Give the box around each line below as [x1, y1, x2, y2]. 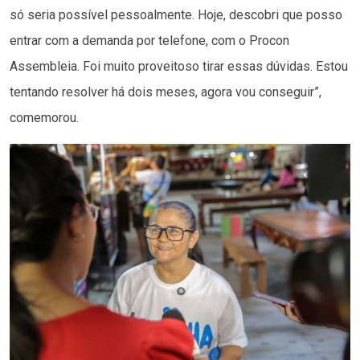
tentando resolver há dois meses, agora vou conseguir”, [10, 84, 321, 100]
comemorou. [10, 109, 79, 125]
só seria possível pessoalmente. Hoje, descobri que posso [10, 6, 342, 22]
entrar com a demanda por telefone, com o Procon [10, 32, 289, 48]
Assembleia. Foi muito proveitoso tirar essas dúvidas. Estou [10, 58, 348, 74]
